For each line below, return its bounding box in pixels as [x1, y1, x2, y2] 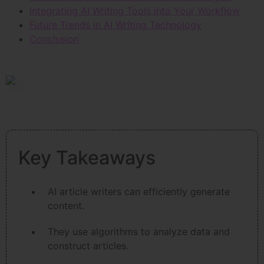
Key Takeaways [18, 146, 156, 170]
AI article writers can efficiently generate [48, 186, 230, 198]
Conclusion [29, 33, 79, 45]
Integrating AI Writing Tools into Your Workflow [29, 5, 240, 17]
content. [48, 200, 84, 212]
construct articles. [48, 240, 128, 252]
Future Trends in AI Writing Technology [29, 19, 202, 31]
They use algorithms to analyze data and [48, 226, 230, 238]
